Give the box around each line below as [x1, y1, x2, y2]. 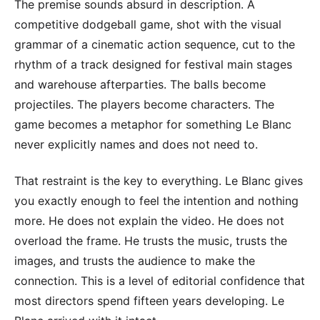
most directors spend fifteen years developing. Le [14, 293, 284, 308]
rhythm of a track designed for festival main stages [14, 57, 292, 72]
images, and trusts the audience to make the [14, 253, 255, 268]
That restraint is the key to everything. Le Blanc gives [14, 173, 303, 188]
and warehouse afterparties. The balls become [14, 77, 266, 92]
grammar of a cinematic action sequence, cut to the [14, 37, 295, 52]
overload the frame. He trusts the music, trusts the [14, 233, 287, 248]
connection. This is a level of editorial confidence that [14, 273, 305, 288]
